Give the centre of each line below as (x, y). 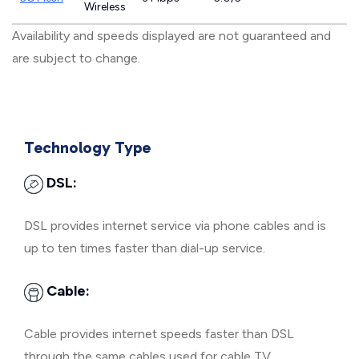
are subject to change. (76, 58)
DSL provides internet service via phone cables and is (175, 226)
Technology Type (87, 147)
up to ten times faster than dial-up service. (145, 248)
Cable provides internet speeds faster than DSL (159, 334)
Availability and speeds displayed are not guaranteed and (171, 36)
